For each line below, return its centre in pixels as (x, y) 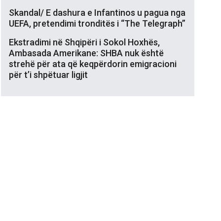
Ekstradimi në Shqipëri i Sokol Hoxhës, (84, 42)
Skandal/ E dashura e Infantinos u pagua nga (97, 12)
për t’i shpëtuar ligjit (48, 74)
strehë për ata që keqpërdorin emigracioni (93, 64)
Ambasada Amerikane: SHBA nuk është (86, 53)
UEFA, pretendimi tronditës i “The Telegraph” (97, 23)
